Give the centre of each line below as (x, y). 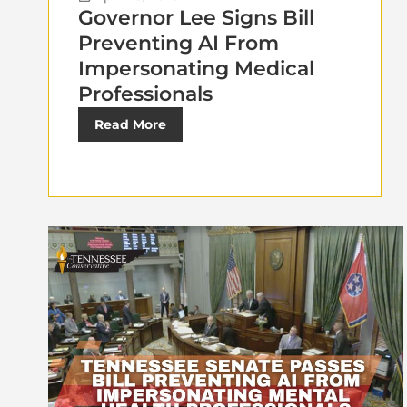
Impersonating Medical (196, 68)
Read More (130, 124)
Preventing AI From (179, 43)
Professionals (145, 94)
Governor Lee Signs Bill (196, 17)
